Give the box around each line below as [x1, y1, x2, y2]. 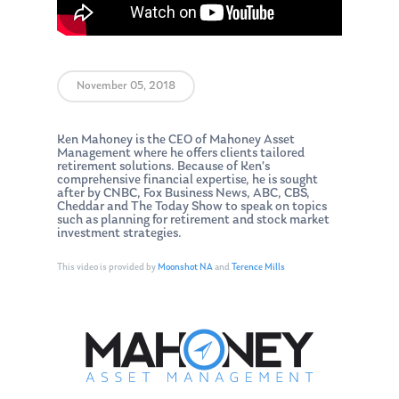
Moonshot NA [158, 262, 213, 273]
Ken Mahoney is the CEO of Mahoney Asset [57, 134, 295, 148]
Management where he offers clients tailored [57, 147, 305, 161]
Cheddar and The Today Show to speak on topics [57, 200, 327, 215]
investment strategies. [57, 227, 182, 241]
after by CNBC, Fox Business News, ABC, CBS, [57, 187, 310, 201]
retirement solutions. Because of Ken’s [57, 160, 270, 175]
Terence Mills [232, 262, 285, 273]
